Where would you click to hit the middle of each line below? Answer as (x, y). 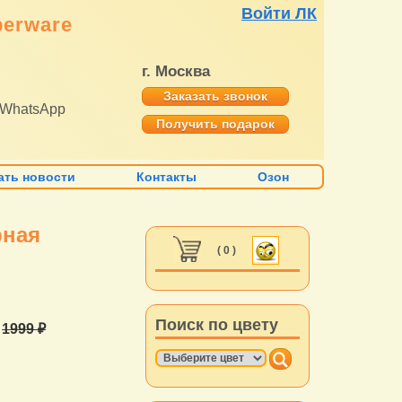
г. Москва (176, 71)
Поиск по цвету (217, 325)
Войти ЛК (279, 13)
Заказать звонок (216, 96)
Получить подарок (216, 124)
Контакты (167, 177)
